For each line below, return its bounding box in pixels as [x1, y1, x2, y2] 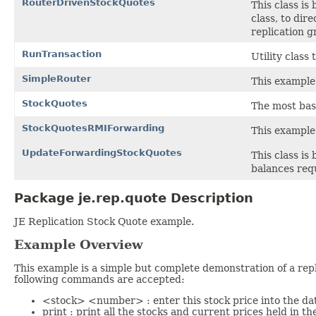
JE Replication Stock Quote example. [14, 215, 194, 227]
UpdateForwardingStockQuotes [22, 147, 182, 158]
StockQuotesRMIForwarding [22, 122, 164, 133]
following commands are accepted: [14, 274, 185, 286]
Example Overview [14, 237, 143, 253]
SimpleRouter [22, 73, 91, 84]
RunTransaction [22, 48, 102, 59]
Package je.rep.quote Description [14, 190, 253, 205]
